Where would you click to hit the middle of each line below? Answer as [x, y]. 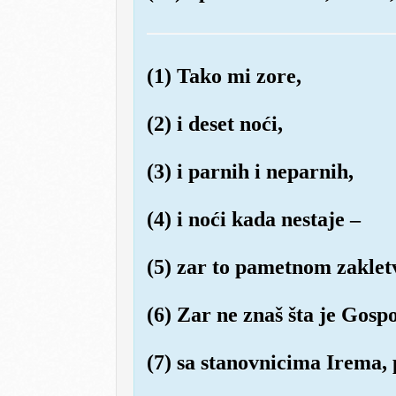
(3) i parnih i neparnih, [250, 171]
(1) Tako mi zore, [224, 76]
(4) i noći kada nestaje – [253, 219]
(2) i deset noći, [214, 123]
